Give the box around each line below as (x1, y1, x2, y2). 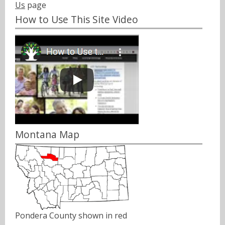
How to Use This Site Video (15, 12, 138, 26)
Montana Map (15, 128, 79, 142)
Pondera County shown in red (15, 210, 127, 221)
